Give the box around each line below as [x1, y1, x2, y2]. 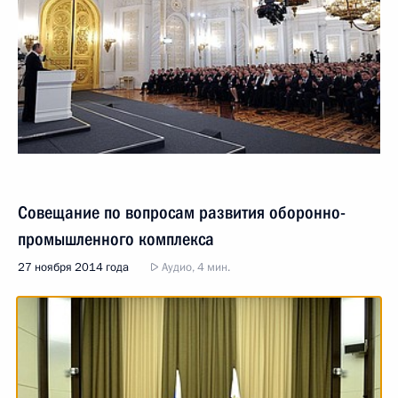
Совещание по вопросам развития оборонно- [18, 201, 346, 223]
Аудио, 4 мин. [159, 259, 230, 275]
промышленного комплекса [18, 227, 214, 250]
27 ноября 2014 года [18, 259, 129, 275]
